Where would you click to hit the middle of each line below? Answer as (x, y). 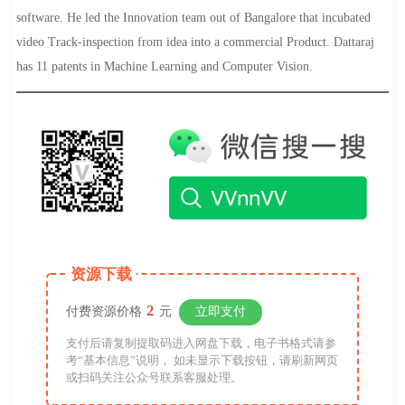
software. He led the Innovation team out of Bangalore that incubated (193, 18)
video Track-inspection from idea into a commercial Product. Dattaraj (195, 42)
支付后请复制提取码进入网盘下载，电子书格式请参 (201, 343)
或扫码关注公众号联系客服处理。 (154, 377)
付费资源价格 (104, 311)
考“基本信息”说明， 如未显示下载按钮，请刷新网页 (202, 360)
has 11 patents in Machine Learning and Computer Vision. (166, 67)
